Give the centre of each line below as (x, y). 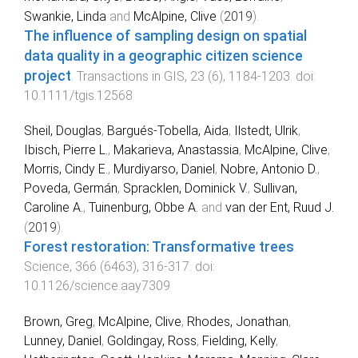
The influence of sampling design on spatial (165, 36)
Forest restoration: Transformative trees (159, 247)
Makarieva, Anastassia (176, 150)
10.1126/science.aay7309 (97, 286)
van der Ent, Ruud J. (280, 208)
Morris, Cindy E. (66, 169)
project (48, 76)
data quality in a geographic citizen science (163, 56)
